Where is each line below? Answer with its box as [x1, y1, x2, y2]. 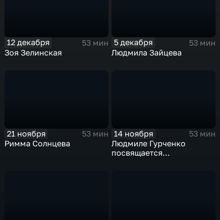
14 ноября [114, 128, 154, 138]
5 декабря [114, 37, 153, 48]
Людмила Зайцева [111, 47, 182, 57]
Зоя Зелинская [4, 47, 62, 57]
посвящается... [111, 148, 170, 158]
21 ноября [6, 128, 46, 138]
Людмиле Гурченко [111, 138, 186, 149]
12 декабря [6, 37, 50, 48]
